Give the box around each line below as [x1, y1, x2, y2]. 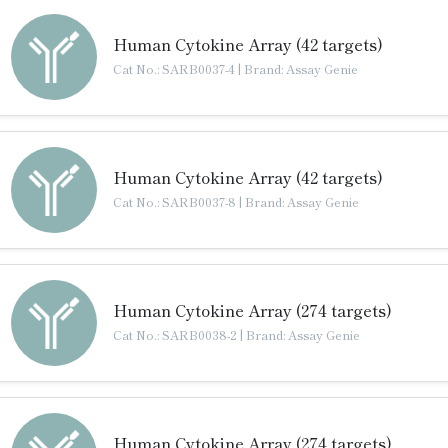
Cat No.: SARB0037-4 [113, 60, 238, 77]
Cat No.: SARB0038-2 [113, 326, 240, 343]
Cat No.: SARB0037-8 [113, 193, 239, 210]
